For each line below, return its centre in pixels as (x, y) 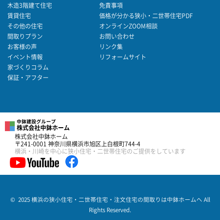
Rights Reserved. (110, 210)
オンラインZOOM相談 (128, 26)
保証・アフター (28, 78)
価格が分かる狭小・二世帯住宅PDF (146, 16)
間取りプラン (25, 37)
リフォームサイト (123, 57)
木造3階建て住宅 (30, 6)
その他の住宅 (25, 26)
